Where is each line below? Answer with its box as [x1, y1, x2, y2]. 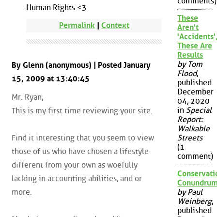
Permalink [59, 21, 95, 31]
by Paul [177, 187, 203, 197]
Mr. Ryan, [12, 93, 43, 102]
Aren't [177, 23, 199, 32]
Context [101, 21, 129, 31]
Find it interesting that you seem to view [12, 133, 154, 143]
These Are [177, 41, 213, 51]
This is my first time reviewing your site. [12, 106, 153, 116]
